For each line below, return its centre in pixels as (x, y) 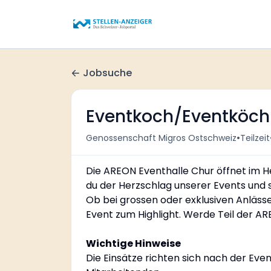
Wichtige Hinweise (133, 243)
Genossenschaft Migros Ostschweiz (161, 138)
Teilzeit (255, 138)
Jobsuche (107, 73)
